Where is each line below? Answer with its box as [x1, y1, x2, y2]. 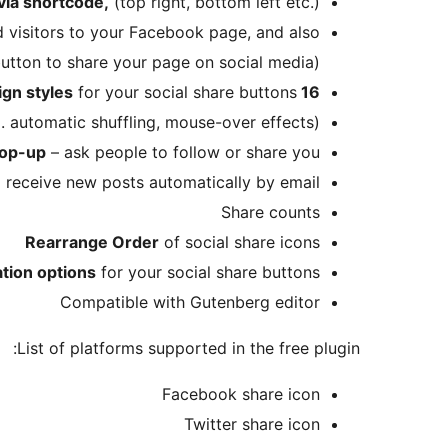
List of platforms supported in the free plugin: [17, 338, 360, 359]
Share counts [221, 202, 320, 223]
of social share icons [159, 232, 320, 253]
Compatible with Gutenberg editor [60, 292, 320, 313]
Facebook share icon [162, 384, 320, 405]
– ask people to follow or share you [46, 142, 320, 163]
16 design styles [301, 82, 320, 103]
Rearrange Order [25, 232, 159, 253]
